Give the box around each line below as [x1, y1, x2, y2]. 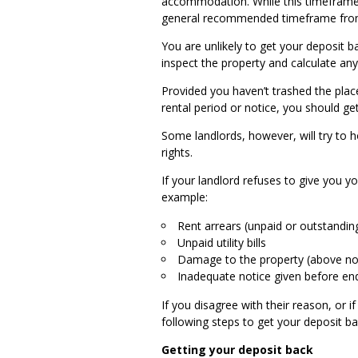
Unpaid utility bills [177, 235, 269, 251]
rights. [161, 145, 199, 161]
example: [161, 189, 211, 205]
